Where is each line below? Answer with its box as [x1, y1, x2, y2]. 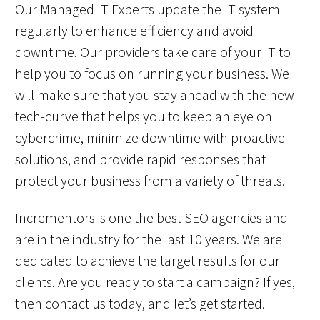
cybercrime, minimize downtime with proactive [15, 128, 285, 146]
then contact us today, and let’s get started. [15, 294, 265, 312]
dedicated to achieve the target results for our [15, 251, 280, 269]
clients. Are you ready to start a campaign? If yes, [15, 272, 295, 291]
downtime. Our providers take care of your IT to [15, 42, 291, 61]
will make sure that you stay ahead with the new [15, 85, 294, 104]
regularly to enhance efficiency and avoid [15, 21, 254, 39]
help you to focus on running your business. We [15, 64, 289, 82]
